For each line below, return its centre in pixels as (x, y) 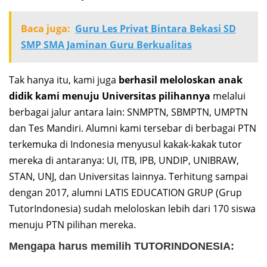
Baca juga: (46, 28)
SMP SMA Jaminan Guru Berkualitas (106, 44)
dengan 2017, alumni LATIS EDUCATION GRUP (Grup (125, 192)
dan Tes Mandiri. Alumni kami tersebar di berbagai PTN (133, 128)
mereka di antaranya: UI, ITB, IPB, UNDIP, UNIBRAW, (124, 160)
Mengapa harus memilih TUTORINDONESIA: (122, 246)
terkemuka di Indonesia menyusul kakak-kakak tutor (125, 144)
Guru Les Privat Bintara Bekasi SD (156, 28)
